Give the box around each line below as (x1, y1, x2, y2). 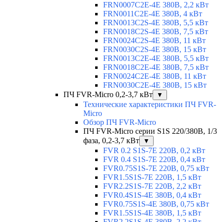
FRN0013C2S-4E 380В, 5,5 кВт (103, 18, 208, 27)
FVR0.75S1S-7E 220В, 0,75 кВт (103, 164, 209, 173)
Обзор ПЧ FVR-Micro (83, 118, 156, 127)
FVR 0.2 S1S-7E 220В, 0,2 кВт (103, 146, 205, 155)
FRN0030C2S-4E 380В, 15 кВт (103, 45, 206, 54)
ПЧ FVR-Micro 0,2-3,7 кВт (63, 90, 153, 99)
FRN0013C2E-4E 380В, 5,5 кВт (103, 54, 209, 63)
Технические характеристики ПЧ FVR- (83, 100, 216, 109)
